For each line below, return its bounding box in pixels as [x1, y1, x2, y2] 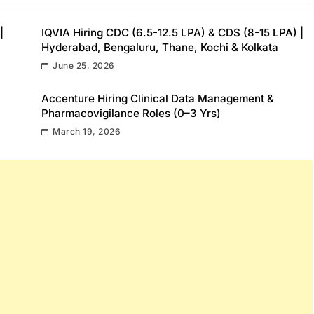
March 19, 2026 [53, 125, 121, 137]
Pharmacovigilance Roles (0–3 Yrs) [41, 106, 221, 120]
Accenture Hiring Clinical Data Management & [41, 91, 274, 105]
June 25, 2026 [53, 60, 115, 71]
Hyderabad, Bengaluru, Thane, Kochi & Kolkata [41, 40, 278, 54]
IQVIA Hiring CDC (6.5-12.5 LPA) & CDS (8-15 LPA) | [41, 25, 303, 39]
